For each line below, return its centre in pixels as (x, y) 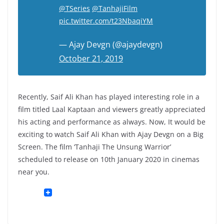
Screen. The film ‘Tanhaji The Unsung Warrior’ (94, 147)
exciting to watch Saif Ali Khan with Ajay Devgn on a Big (111, 134)
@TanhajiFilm (115, 8)
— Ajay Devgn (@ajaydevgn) (111, 45)
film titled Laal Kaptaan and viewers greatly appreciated (112, 109)
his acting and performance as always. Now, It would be (112, 122)
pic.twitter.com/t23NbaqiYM (106, 21)
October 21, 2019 (91, 59)
